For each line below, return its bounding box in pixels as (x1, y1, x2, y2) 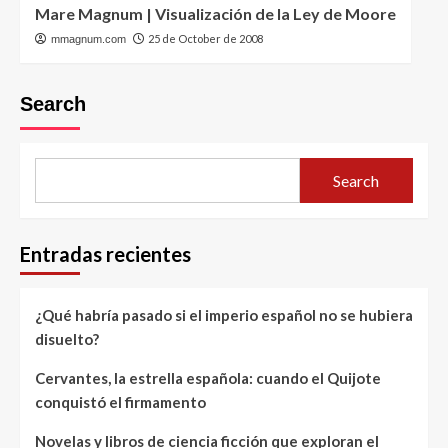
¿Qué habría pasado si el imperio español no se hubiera (35, 306, 413, 324)
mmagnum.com (51, 33, 126, 45)
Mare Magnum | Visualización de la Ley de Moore (35, 4, 396, 23)
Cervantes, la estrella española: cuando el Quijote (35, 369, 381, 387)
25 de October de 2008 (148, 32, 263, 45)
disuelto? (35, 330, 99, 348)
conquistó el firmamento (35, 393, 206, 411)
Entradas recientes (20, 242, 191, 266)
